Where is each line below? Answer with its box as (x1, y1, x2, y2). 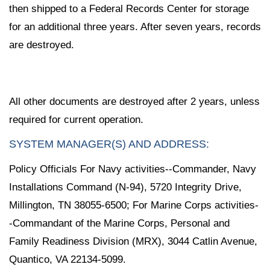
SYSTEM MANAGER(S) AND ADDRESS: (9, 138, 209, 151)
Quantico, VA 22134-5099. (9, 254, 126, 266)
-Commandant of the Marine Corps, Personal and (9, 218, 230, 230)
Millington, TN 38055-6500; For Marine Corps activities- (9, 199, 259, 212)
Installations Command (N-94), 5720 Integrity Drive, (9, 181, 242, 193)
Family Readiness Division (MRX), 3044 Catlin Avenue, (9, 236, 257, 248)
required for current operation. (9, 113, 143, 125)
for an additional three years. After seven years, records (9, 20, 261, 33)
